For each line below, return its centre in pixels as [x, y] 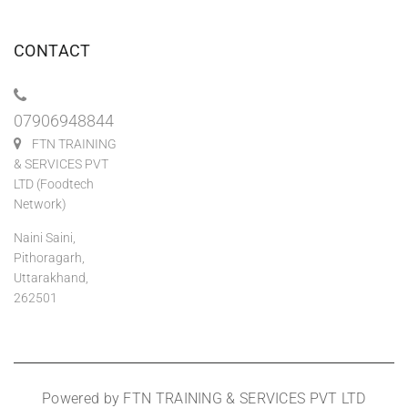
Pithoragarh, [49, 258]
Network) [40, 204]
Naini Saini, [45, 238]
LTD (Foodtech [54, 184]
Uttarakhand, [51, 278]
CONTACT [52, 51]
